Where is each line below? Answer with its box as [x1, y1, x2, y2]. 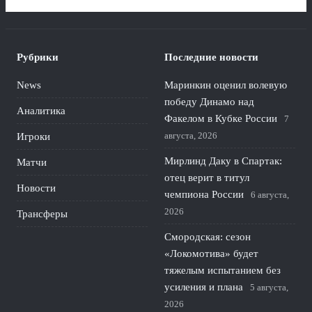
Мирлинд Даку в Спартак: [164, 155, 282, 166]
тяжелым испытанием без [164, 265, 281, 276]
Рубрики [17, 52, 58, 63]
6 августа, [251, 189, 289, 200]
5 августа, [250, 282, 288, 292]
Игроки [17, 131, 50, 142]
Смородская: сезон [164, 231, 251, 242]
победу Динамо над [164, 96, 254, 107]
